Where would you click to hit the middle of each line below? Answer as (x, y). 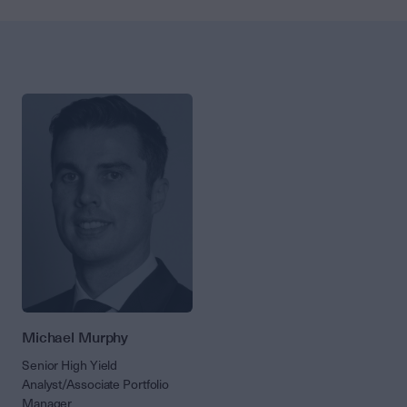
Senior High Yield (70, 366)
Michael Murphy (75, 338)
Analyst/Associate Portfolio (96, 385)
